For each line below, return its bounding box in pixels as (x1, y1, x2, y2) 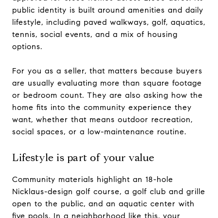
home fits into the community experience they (12, 102, 192, 112)
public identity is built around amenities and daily (12, 5, 203, 15)
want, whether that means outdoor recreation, (12, 114, 193, 124)
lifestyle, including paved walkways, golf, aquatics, (12, 17, 205, 27)
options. (12, 41, 42, 51)
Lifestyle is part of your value (12, 151, 155, 164)
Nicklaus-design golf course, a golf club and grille (12, 186, 205, 196)
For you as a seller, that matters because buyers (12, 66, 202, 75)
